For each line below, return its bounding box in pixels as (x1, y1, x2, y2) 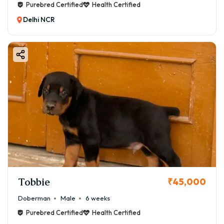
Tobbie (18, 175, 50, 188)
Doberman (18, 194, 50, 202)
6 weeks (85, 194, 110, 202)
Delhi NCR (23, 15, 55, 24)
